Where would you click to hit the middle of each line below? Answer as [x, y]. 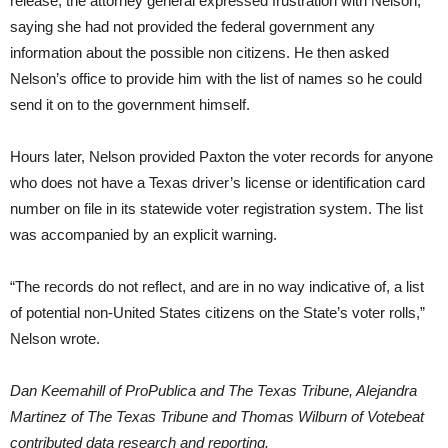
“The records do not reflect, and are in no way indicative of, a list [217, 287]
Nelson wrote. [55, 339]
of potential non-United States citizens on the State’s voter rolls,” [217, 313]
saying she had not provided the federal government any [192, 27]
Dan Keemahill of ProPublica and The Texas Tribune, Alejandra [213, 391]
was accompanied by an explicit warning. [143, 235]
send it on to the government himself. [130, 105]
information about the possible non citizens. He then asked [199, 53]
